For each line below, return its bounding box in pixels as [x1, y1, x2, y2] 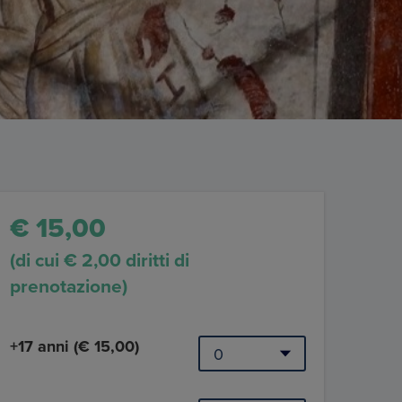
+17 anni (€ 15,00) [10, 336, 139, 357]
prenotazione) [10, 275, 127, 299]
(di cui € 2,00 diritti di [10, 249, 189, 273]
